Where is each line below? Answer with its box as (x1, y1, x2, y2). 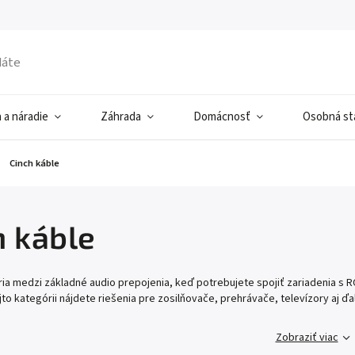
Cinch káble (10, 156, 59, 170)
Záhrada (101, 109, 141, 125)
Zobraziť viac (275, 330, 338, 345)
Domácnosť (193, 109, 250, 125)
